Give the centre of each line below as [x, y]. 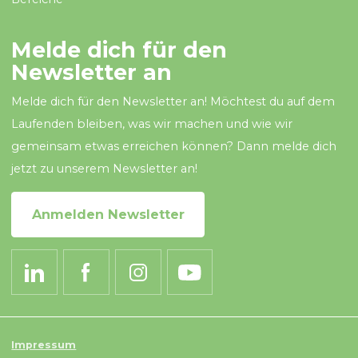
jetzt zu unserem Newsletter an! [105, 169]
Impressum [44, 345]
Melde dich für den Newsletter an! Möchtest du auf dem [173, 102]
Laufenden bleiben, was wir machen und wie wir [152, 124]
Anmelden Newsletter [108, 215]
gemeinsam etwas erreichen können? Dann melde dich [174, 147]
